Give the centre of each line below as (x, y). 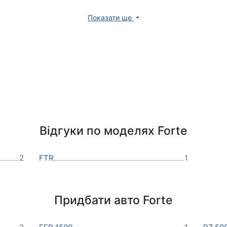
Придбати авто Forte (113, 200)
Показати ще (111, 18)
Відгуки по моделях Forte (113, 131)
